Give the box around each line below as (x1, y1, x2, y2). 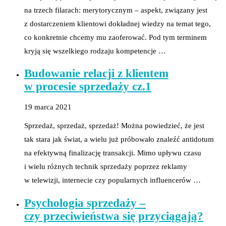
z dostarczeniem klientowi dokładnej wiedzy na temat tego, (24, 19, 211, 28)
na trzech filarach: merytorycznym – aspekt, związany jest (24, 6, 207, 14)
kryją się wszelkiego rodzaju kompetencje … (24, 46, 166, 55)
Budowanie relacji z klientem (24, 67, 168, 80)
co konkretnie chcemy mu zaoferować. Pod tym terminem (24, 33, 207, 41)
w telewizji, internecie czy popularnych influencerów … (24, 176, 201, 184)
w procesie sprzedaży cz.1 (24, 80, 151, 93)
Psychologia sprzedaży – (24, 196, 146, 209)
